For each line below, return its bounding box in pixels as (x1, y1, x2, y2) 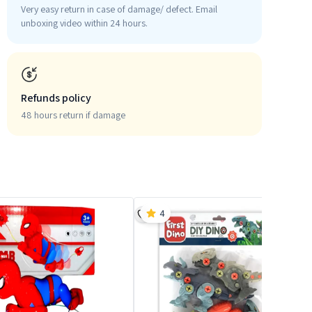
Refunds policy (21, 91, 91, 105)
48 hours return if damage (21, 109, 125, 121)
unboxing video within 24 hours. (21, 17, 148, 29)
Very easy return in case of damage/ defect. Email (21, 3, 217, 15)
